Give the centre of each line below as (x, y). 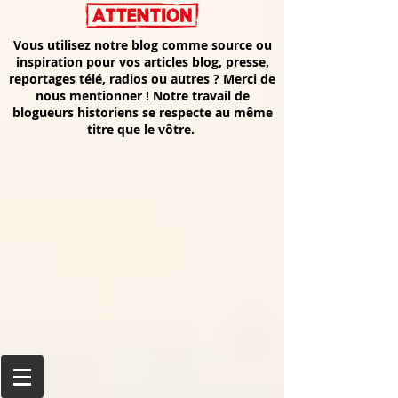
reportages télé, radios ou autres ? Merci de (142, 79)
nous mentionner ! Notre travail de (142, 96)
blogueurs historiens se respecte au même (142, 112)
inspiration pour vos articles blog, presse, (142, 62)
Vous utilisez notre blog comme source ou (142, 45)
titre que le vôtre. (142, 129)
